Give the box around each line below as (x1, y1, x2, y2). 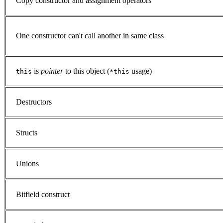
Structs (16, 128, 37, 137)
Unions (16, 159, 39, 168)
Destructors (16, 98, 52, 107)
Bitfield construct (16, 190, 70, 199)
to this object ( (63, 67, 110, 76)
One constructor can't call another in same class (16, 31, 164, 40)
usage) (129, 67, 152, 76)
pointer (41, 67, 63, 76)
